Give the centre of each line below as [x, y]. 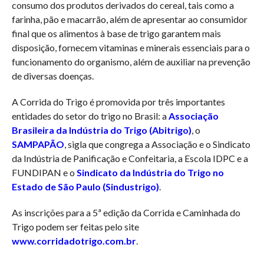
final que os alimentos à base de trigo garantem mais [116, 33]
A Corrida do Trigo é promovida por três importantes [118, 101]
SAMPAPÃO [38, 144]
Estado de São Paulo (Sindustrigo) [85, 186]
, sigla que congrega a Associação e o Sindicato [157, 144]
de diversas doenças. [52, 75]
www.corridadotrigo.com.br [74, 240]
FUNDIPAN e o [44, 172]
